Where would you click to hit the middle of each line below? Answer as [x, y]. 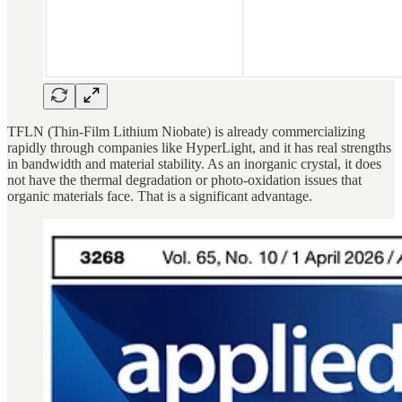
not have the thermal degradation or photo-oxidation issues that [184, 180]
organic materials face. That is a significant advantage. [160, 197]
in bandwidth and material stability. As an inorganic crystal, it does [194, 164]
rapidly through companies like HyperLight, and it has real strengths [199, 148]
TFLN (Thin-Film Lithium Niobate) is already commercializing [186, 132]
